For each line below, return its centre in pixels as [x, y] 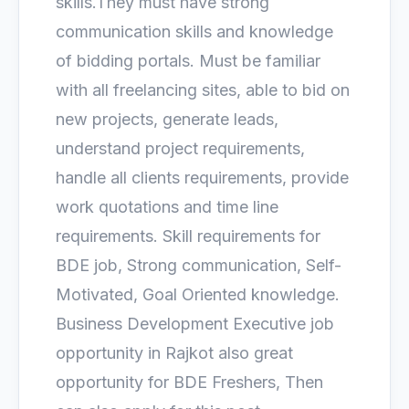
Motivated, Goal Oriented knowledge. [198, 294]
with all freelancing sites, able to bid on [203, 90]
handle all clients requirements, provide [202, 178]
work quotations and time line [167, 207]
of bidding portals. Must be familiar [188, 61]
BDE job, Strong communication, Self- [199, 265]
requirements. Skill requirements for [188, 236]
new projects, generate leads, [167, 119]
